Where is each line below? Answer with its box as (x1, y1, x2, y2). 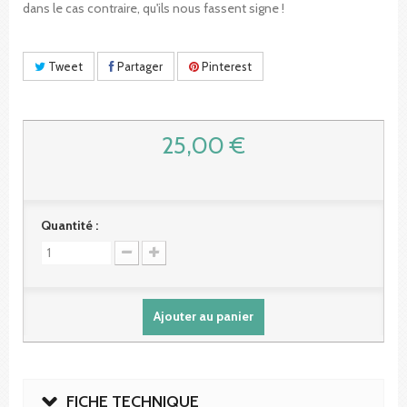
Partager (114, 58, 163, 74)
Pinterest (199, 58, 252, 74)
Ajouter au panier (154, 307, 253, 324)
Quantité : (41, 216, 98, 233)
